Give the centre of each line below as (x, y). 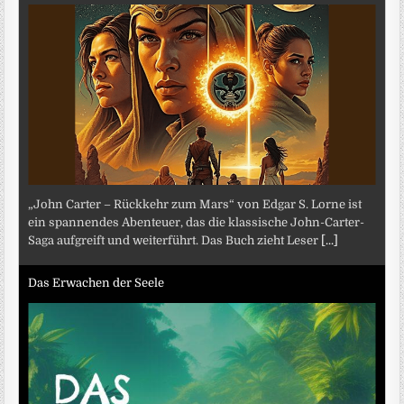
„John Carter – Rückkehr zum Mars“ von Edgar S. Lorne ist (195, 205)
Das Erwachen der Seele (96, 282)
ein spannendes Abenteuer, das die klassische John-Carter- (197, 223)
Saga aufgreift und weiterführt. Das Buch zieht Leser (175, 241)
